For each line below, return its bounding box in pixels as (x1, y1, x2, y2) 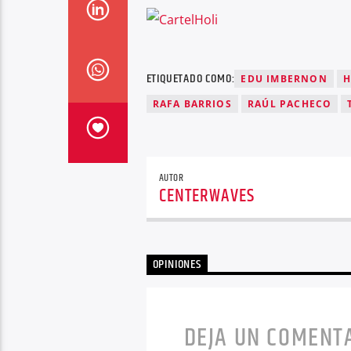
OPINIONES (152, 255, 201, 275)
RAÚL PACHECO (247, 97, 332, 111)
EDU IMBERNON (241, 72, 327, 86)
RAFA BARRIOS (152, 97, 232, 111)
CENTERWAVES (158, 182, 255, 210)
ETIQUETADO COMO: (146, 69, 235, 89)
